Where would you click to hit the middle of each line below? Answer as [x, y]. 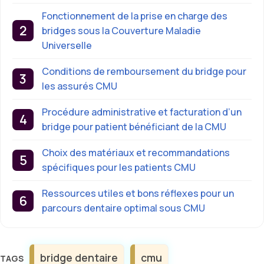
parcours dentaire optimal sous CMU [123, 208]
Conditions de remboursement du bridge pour [144, 71]
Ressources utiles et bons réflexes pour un [138, 193]
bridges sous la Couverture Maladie [121, 30]
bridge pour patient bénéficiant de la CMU [134, 126]
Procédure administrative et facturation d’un [142, 112]
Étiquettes [44, 249]
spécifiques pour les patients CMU [119, 167]
